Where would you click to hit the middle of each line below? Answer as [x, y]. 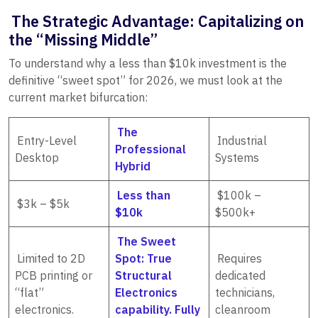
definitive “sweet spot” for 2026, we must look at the [146, 80]
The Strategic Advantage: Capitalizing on [158, 21]
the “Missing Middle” [83, 40]
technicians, [245, 292]
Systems [237, 158]
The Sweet [147, 241]
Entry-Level [47, 141]
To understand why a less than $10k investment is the [148, 63]
